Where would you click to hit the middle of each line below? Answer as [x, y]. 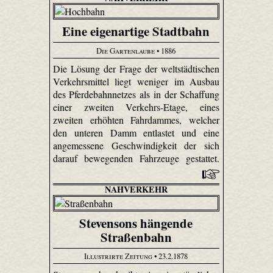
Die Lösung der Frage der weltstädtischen [136, 69]
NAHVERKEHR [136, 190]
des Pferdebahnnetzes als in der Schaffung [136, 94]
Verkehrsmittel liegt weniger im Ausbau [136, 82]
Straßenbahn [136, 237]
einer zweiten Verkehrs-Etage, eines [136, 107]
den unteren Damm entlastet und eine [136, 133]
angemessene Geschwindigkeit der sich [136, 146]
